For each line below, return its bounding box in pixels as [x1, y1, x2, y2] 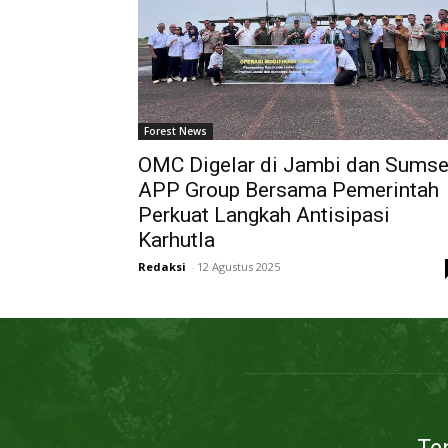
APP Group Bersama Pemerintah [138, 178, 439, 203]
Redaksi [138, 259, 186, 275]
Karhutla [138, 228, 215, 253]
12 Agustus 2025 [197, 259, 280, 275]
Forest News [144, 124, 207, 139]
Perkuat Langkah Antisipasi [138, 203, 390, 228]
